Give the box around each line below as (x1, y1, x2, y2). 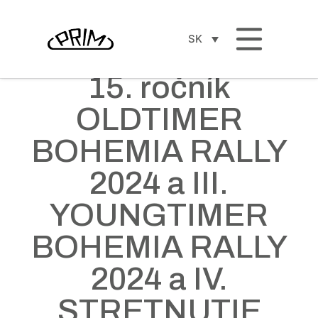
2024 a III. (89, 165, 229, 200)
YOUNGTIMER (50, 197, 268, 232)
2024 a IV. (90, 261, 228, 296)
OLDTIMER (75, 102, 243, 136)
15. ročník (87, 70, 231, 104)
